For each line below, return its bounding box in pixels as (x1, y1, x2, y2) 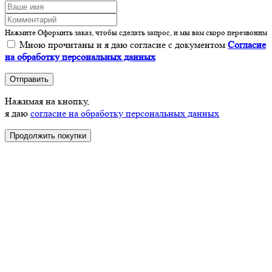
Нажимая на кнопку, (5, 95, 89, 107)
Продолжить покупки (10, 131, 86, 140)
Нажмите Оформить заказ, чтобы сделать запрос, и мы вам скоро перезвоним (5, 27, 267, 37)
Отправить (10, 74, 49, 84)
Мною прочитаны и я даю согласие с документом (17, 38, 228, 50)
